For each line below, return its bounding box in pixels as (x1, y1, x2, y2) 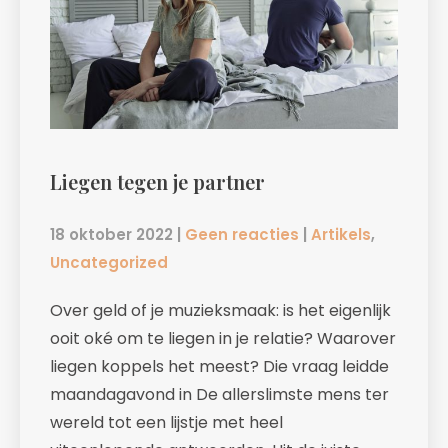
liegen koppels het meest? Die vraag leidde (50, 355, 389, 379)
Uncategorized (50, 252, 168, 274)
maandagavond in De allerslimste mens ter (50, 383, 389, 407)
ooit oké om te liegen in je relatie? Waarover (50, 327, 396, 351)
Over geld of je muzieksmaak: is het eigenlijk (50, 299, 391, 323)
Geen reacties (185, 224, 299, 246)
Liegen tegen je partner (50, 168, 265, 196)
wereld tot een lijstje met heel (50, 411, 283, 435)
